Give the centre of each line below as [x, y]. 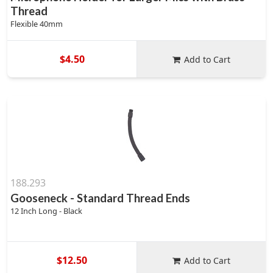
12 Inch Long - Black [46, 211]
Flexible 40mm [37, 24]
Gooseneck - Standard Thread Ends [100, 198]
